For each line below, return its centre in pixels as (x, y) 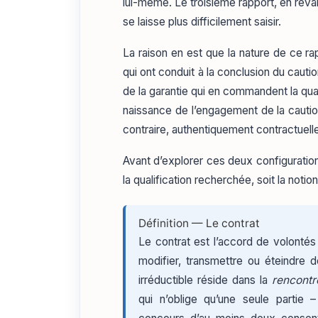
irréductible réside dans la (205, 280)
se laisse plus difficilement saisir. (202, 21)
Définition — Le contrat (199, 224)
